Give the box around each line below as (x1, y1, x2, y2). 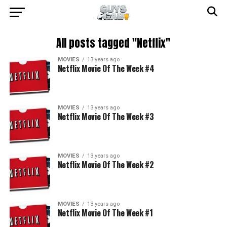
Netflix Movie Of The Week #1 (57, 207, 153, 219)
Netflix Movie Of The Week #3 (57, 110, 154, 123)
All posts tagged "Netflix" (56, 35, 171, 51)
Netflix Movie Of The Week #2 (57, 159, 154, 171)
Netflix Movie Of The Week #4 (57, 62, 155, 74)
